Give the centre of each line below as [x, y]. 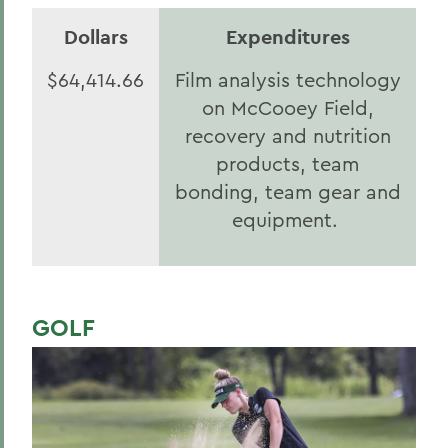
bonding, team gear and [287, 191]
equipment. [287, 219]
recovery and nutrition [287, 135]
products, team [287, 163]
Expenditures [287, 37]
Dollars [95, 37]
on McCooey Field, [287, 107]
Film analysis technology [287, 79]
